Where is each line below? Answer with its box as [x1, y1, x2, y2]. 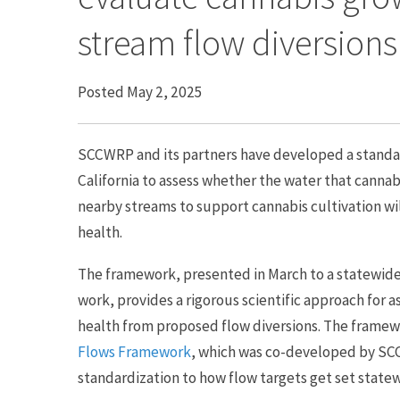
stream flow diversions [78, 21, 397, 65]
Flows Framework [78, 342, 191, 362]
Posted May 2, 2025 [78, 82, 203, 102]
